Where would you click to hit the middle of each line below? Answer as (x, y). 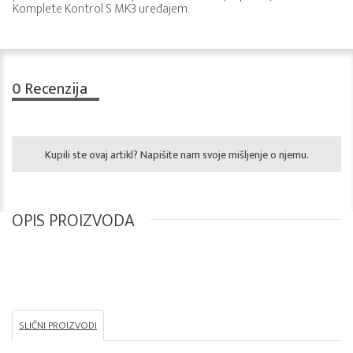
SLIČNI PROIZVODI (58, 325)
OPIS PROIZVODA (73, 221)
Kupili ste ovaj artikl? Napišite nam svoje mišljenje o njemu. (176, 155)
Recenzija (54, 89)
